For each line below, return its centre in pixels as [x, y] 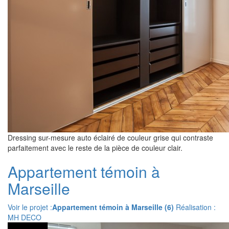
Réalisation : [195, 207]
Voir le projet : [30, 207]
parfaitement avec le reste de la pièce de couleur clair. [95, 148]
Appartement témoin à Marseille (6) [113, 207]
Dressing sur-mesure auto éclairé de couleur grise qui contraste [110, 138]
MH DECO [25, 217]
